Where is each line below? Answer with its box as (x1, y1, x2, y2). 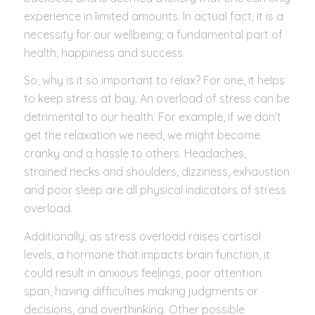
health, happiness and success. (23, 45, 188, 60)
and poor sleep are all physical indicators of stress (23, 183, 286, 198)
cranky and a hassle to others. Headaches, (23, 146, 246, 161)
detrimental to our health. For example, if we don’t (23, 110, 281, 124)
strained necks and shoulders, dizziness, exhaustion (23, 165, 290, 179)
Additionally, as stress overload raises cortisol (23, 229, 261, 243)
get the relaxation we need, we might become (23, 128, 260, 143)
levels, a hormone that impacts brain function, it (23, 247, 270, 262)
